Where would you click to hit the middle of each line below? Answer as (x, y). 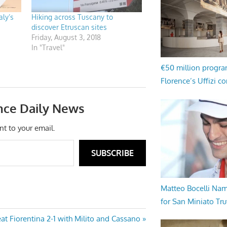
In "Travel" (48, 48)
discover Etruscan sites (69, 27)
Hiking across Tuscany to (72, 17)
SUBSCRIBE (112, 153)
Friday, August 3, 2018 (66, 37)
